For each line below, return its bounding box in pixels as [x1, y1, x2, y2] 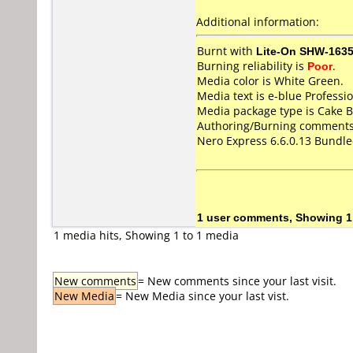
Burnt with [197, 43, 256, 58]
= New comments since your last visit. [138, 273, 336, 288]
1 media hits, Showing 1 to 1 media [54, 228, 239, 243]
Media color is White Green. [197, 73, 344, 88]
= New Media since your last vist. [116, 288, 289, 303]
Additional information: [196, 14, 319, 29]
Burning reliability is [197, 58, 307, 73]
